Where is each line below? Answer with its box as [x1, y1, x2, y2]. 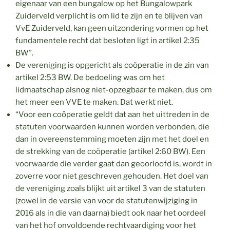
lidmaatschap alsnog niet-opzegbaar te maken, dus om [15, 85, 212, 94]
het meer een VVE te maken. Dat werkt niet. [15, 97, 173, 107]
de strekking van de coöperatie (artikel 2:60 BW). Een [15, 146, 205, 156]
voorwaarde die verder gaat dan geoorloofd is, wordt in [15, 159, 212, 168]
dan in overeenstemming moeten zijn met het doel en [15, 134, 209, 144]
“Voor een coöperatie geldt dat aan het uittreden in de [15, 109, 209, 119]
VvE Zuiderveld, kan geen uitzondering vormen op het [15, 23, 208, 33]
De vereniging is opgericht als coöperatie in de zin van [15, 60, 209, 70]
